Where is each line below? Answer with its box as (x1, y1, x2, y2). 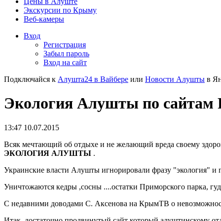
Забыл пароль (43, 49, 89, 58)
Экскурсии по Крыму (24, 6, 97, 14)
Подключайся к (4, 75, 58, 83)
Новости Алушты (145, 75, 205, 83)
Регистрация (43, 40, 86, 49)
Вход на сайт (43, 58, 87, 67)
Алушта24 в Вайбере (58, 75, 128, 83)
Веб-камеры (24, 15, 64, 23)
